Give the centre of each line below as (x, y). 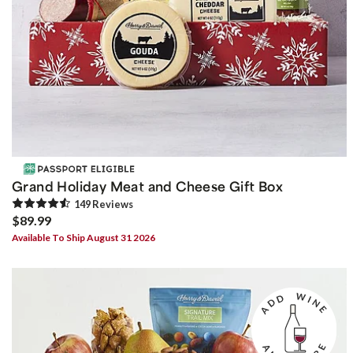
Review (110, 204)
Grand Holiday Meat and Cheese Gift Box (148, 186)
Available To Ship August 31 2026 (84, 238)
